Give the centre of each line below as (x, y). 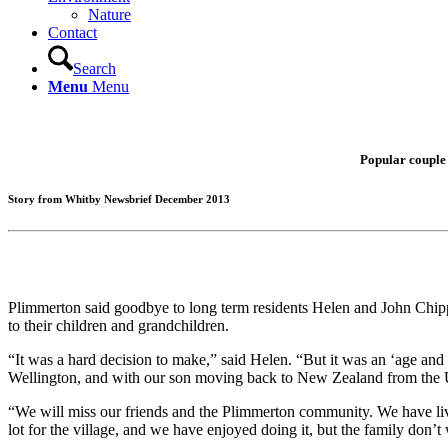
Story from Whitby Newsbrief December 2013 (119, 199)
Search (94, 68)
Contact (72, 32)
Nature (109, 14)
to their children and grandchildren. (118, 325)
